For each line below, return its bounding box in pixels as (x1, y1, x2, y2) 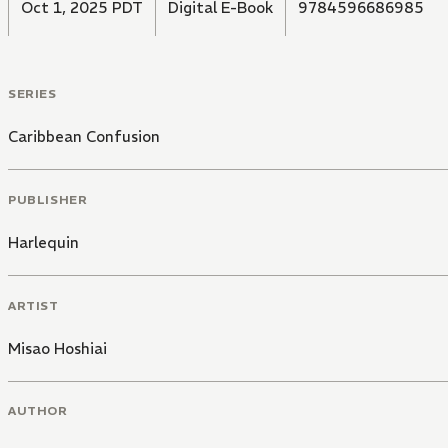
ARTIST (8, 297, 59, 313)
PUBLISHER (8, 191, 88, 207)
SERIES (8, 86, 57, 102)
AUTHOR (8, 403, 68, 419)
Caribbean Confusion (8, 127, 160, 147)
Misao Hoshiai (8, 338, 107, 358)
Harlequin (8, 232, 79, 252)
